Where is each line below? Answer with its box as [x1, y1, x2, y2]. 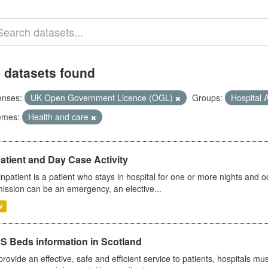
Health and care [28, 111, 91, 123]
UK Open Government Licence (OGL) [30, 92, 175, 103]
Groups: [191, 92, 223, 103]
